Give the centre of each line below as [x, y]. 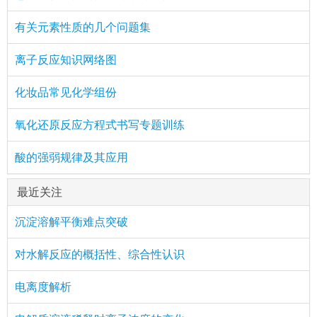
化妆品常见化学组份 [66, 92]
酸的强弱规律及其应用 [71, 157]
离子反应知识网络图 [66, 59]
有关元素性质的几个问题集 [83, 27]
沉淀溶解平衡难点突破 [71, 221]
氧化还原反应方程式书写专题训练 [100, 125]
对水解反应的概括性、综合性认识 [100, 254]
